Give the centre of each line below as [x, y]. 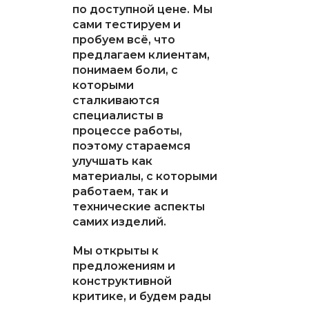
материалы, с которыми [144, 176]
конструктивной [122, 281]
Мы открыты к [115, 250]
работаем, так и [120, 191]
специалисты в [118, 115]
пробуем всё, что [123, 39]
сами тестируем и [126, 24]
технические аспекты [138, 206]
